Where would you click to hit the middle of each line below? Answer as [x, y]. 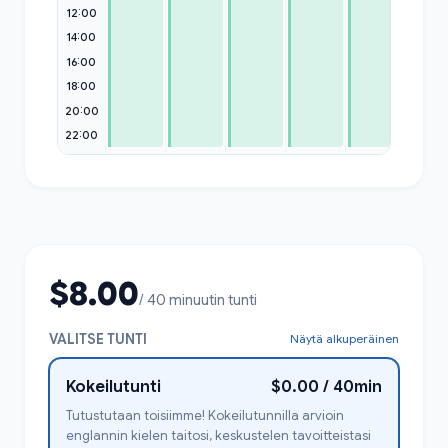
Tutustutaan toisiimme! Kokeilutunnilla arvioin [205, 415]
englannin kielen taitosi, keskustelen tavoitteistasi [218, 435]
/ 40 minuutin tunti [198, 299]
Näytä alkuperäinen [344, 338]
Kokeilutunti [113, 386]
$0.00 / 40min [326, 386]
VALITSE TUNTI [98, 338]
